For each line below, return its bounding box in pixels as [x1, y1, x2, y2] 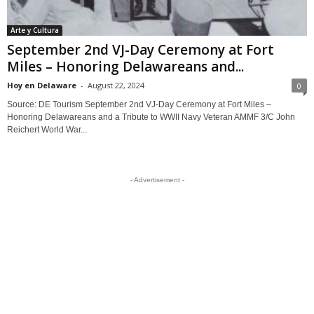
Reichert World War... [7, 124, 87, 135]
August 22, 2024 [88, 79, 144, 90]
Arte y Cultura [11, 25, 59, 35]
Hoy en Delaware [7, 79, 76, 90]
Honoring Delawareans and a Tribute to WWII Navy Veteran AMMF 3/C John [7, 111, 295, 122]
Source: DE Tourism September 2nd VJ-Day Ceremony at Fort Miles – [7, 99, 271, 109]
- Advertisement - [130, 175, 184, 184]
